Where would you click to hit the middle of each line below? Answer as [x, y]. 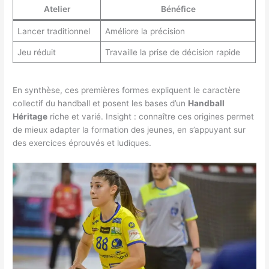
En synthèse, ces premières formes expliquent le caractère [127, 90]
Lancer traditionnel [53, 31]
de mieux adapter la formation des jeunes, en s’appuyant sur [129, 130]
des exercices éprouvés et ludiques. [82, 143]
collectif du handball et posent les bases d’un [101, 104]
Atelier [57, 9]
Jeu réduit [36, 52]
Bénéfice [178, 9]
